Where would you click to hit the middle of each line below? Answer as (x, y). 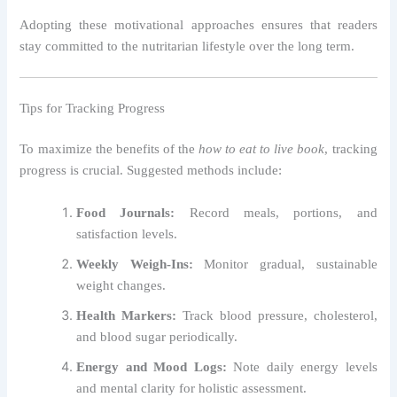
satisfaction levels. (127, 234)
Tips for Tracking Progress (93, 109)
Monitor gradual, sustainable (285, 264)
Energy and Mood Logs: (152, 366)
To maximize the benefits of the (109, 149)
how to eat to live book (262, 149)
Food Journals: (126, 212)
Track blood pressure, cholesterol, (277, 315)
